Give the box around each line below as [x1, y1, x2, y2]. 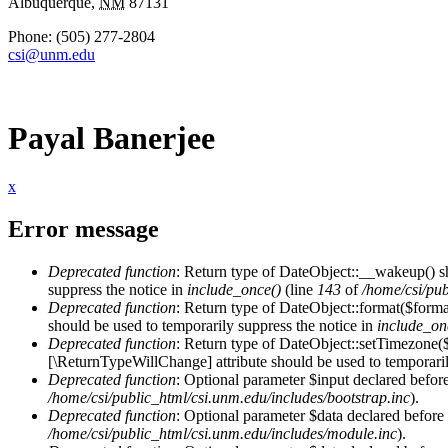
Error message [8, 216, 159, 243]
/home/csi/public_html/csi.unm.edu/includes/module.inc [48, 424, 397, 442]
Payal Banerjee [8, 119, 215, 156]
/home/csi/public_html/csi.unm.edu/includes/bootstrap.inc [48, 388, 410, 406]
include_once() [187, 280, 281, 298]
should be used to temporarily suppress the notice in [48, 316, 377, 334]
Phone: [8, 28, 56, 46]
